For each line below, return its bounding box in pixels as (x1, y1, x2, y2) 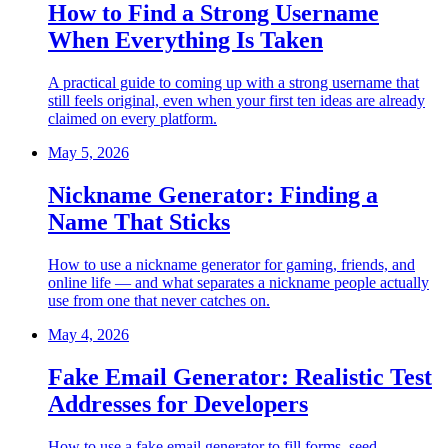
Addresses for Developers (48, 390, 308, 417)
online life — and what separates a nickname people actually (48, 273, 429, 291)
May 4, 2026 (48, 325, 129, 343)
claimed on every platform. (48, 110, 217, 128)
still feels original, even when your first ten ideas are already (48, 92, 425, 110)
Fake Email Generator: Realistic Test (48, 363, 432, 390)
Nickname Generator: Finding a (48, 181, 378, 208)
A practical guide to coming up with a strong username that (48, 74, 419, 92)
